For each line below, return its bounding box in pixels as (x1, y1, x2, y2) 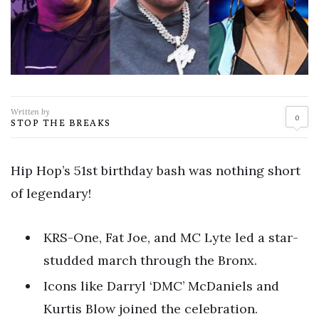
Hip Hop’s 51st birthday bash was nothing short (11, 162, 300, 179)
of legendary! (11, 184, 91, 202)
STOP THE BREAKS (11, 116, 111, 128)
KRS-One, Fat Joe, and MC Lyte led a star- (43, 229, 298, 246)
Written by (11, 106, 50, 117)
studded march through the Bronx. (43, 251, 257, 268)
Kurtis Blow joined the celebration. (43, 300, 258, 317)
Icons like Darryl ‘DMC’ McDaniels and (43, 277, 279, 294)
